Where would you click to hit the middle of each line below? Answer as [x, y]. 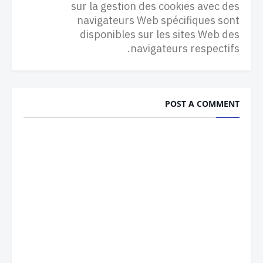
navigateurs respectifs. [185, 48]
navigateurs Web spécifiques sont [158, 20]
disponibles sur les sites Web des [160, 34]
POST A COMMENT [202, 104]
